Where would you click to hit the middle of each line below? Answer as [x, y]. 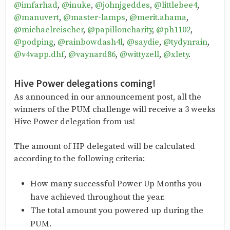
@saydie [143, 42]
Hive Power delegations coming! [85, 83]
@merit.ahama [158, 17]
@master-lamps [94, 17]
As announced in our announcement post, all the [108, 98]
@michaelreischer [49, 30]
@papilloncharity [120, 30]
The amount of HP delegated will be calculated [104, 147]
